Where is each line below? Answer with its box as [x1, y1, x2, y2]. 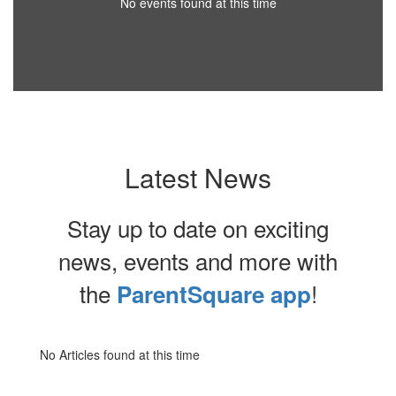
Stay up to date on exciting [67, 211, 329, 244]
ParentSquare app [116, 278, 311, 310]
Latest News [125, 158, 271, 196]
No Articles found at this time [40, 346, 200, 363]
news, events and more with [58, 244, 338, 277]
